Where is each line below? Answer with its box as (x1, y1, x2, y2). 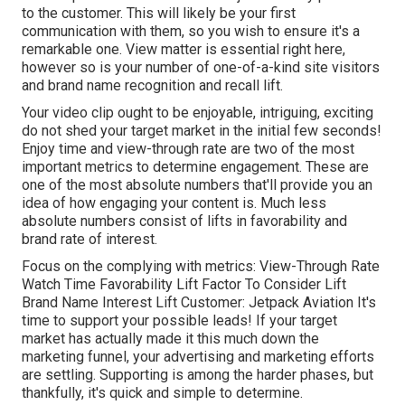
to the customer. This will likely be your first (22, 5, 296, 23)
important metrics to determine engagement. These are (22, 158, 369, 176)
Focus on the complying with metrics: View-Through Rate (22, 258, 380, 276)
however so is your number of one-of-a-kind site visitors (22, 59, 380, 77)
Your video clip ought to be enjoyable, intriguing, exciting (22, 104, 373, 122)
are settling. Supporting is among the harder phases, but (22, 366, 373, 384)
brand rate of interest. (22, 231, 157, 249)
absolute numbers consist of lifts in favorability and (22, 212, 347, 231)
